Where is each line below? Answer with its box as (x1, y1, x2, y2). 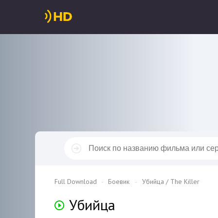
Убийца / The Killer (142, 177, 200, 186)
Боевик (108, 177, 129, 186)
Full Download (54, 177, 97, 186)
